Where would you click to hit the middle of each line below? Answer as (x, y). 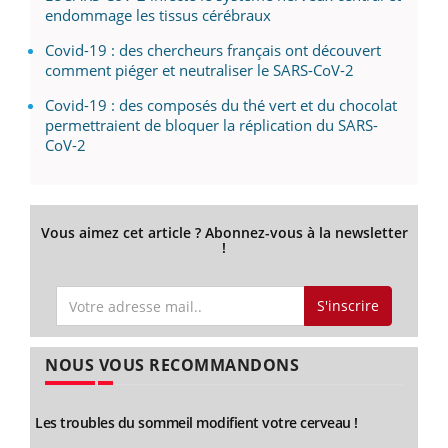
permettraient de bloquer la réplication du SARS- (211, 125)
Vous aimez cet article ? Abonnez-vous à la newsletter (224, 233)
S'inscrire (347, 306)
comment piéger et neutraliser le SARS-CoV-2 (199, 70)
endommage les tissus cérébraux (158, 15)
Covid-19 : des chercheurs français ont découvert (213, 50)
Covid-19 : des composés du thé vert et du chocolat (221, 105)
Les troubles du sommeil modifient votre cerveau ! (196, 422)
